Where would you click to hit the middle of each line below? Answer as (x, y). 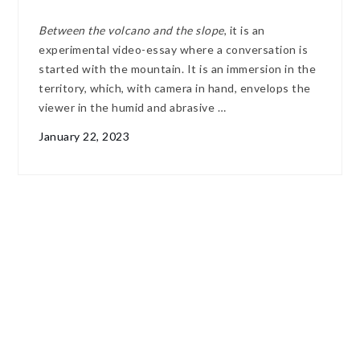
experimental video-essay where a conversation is (174, 50)
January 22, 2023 (84, 136)
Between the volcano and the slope (131, 31)
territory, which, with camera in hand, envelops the (175, 88)
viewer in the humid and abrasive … (133, 108)
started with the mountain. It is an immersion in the (178, 69)
